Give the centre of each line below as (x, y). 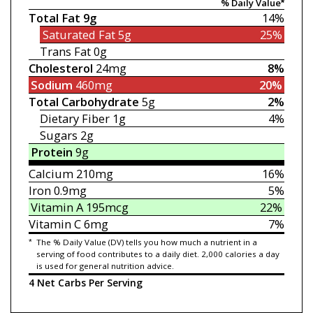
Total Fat (54, 18)
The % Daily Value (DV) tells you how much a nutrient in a (146, 242)
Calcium (51, 174)
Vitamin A (57, 208)
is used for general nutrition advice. (105, 265)
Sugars (59, 136)
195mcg (106, 208)
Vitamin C (54, 224)
